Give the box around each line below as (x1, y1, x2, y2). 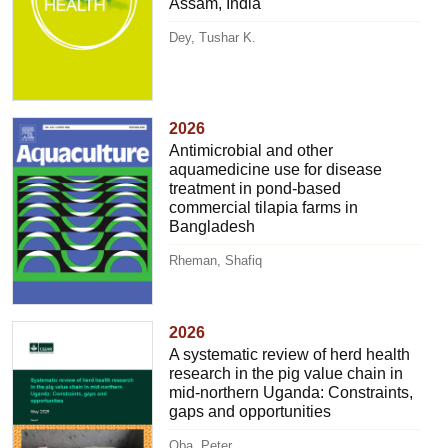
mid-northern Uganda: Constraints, (169, 383, 414, 401)
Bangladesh (169, 217, 256, 235)
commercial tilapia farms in (169, 198, 359, 216)
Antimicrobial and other (169, 141, 334, 159)
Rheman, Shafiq (169, 252, 263, 268)
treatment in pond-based (169, 179, 342, 197)
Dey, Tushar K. (169, 30, 257, 46)
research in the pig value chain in (169, 364, 404, 382)
